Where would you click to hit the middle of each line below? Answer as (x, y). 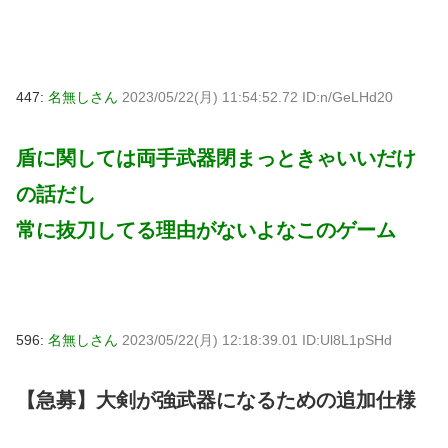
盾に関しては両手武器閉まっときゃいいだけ (216, 157)
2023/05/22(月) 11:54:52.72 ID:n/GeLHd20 (257, 96)
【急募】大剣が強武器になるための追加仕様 (216, 400)
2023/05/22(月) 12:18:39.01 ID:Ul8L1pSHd (257, 339)
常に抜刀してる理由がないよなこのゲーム (206, 229)
